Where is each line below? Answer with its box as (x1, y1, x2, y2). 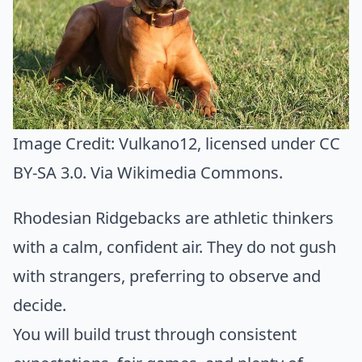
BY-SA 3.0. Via (13, 162, 117, 184)
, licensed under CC (197, 133, 340, 155)
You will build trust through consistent (13, 323, 297, 346)
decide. (13, 294, 66, 317)
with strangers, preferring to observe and (13, 265, 321, 288)
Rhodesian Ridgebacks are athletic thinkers (13, 207, 334, 229)
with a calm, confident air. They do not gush (13, 236, 336, 259)
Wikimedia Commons (117, 162, 279, 184)
